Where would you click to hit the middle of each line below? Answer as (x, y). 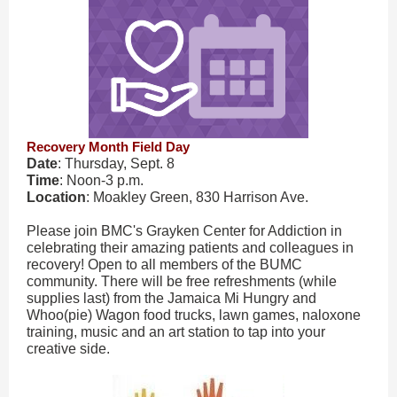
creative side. (68, 349)
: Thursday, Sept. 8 (116, 163)
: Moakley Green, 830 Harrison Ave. (197, 197)
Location (56, 197)
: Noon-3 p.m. (101, 180)
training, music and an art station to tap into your (176, 332)
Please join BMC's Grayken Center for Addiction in (184, 231)
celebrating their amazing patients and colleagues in (190, 248)
